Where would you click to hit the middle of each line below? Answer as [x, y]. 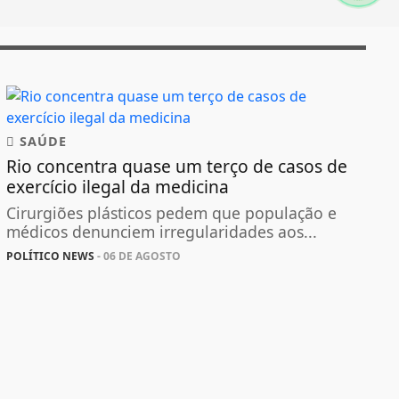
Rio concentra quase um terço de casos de [176, 167]
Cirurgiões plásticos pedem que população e [171, 213]
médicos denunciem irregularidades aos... [161, 232]
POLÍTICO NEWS [50, 256]
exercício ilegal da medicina [117, 187]
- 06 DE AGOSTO [137, 256]
